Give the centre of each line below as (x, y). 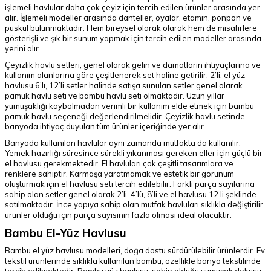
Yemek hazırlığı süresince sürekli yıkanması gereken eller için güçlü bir (134, 153)
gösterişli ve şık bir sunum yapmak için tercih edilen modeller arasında (133, 38)
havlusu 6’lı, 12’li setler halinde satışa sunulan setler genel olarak (124, 85)
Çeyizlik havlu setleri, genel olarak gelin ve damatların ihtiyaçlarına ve (133, 65)
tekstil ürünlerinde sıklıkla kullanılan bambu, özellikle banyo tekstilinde (133, 261)
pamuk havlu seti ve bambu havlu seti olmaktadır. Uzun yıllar (115, 96)
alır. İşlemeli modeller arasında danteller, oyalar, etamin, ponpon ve (128, 18)
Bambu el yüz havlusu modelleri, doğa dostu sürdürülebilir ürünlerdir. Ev (135, 250)
